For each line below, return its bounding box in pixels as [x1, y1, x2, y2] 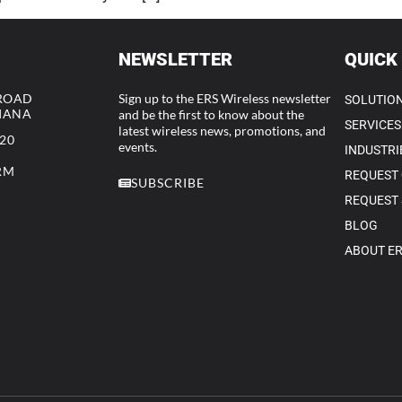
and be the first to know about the [118, 107, 304, 123]
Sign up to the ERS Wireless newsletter [118, 91, 331, 107]
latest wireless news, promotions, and [118, 123, 326, 139]
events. [118, 139, 157, 155]
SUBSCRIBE [131, 174, 205, 190]
